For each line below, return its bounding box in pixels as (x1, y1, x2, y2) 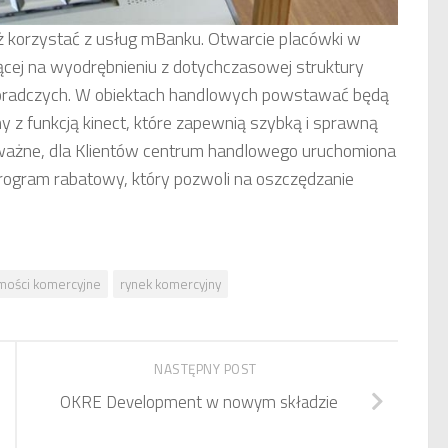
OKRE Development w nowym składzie (60, 388, 338, 415)
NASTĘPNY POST (154, 358, 260, 379)
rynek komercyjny (120, 274, 221, 294)
